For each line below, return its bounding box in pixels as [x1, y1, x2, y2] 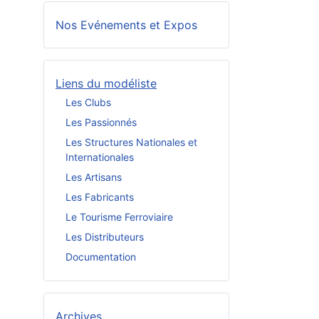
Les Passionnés [66, 115, 137, 128]
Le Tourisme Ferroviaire [66, 210, 173, 223]
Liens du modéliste [56, 76, 157, 91]
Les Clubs [66, 95, 111, 108]
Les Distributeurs [66, 230, 144, 243]
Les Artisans [66, 170, 122, 183]
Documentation [66, 250, 136, 263]
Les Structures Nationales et [66, 135, 197, 148]
